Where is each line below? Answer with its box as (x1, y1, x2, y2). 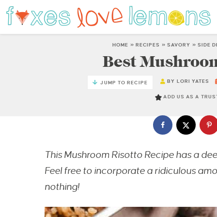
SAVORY (167, 42, 191, 47)
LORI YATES (176, 78, 210, 84)
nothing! (45, 182, 79, 192)
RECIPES (135, 42, 160, 47)
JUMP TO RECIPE (100, 80, 148, 85)
